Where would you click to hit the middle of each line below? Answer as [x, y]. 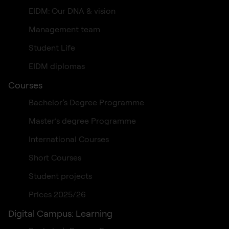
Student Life [52, 47]
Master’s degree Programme [82, 120]
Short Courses [55, 157]
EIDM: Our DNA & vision [72, 10]
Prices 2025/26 [57, 194]
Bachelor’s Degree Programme [86, 102]
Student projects [60, 176]
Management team [64, 29]
